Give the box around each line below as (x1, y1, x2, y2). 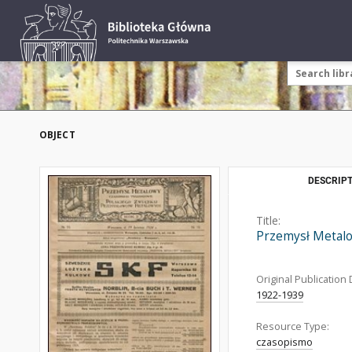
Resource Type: (256, 320, 329, 333)
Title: (256, 213, 280, 228)
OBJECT (39, 128, 75, 141)
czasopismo (256, 335, 313, 349)
